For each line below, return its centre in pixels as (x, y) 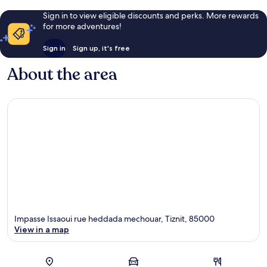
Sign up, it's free (101, 48)
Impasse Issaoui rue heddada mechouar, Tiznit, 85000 (114, 219)
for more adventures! (82, 26)
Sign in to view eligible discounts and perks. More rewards (150, 15)
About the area (62, 74)
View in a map (42, 230)
